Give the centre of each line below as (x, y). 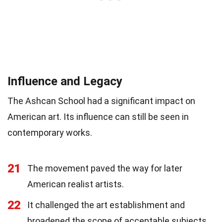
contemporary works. (50, 133)
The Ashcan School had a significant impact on (101, 101)
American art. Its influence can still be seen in (98, 117)
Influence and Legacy (65, 82)
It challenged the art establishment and (106, 205)
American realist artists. (76, 184)
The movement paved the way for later (105, 168)
